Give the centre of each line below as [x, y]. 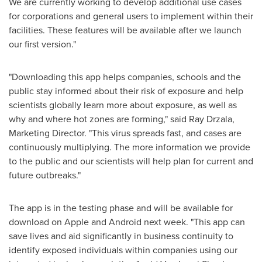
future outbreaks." [45, 175]
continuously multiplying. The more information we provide [130, 147]
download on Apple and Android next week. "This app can [127, 222]
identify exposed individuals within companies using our [123, 250]
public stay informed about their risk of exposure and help [126, 91]
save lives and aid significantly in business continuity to [121, 236]
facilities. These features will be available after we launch [125, 30]
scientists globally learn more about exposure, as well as [123, 105]
